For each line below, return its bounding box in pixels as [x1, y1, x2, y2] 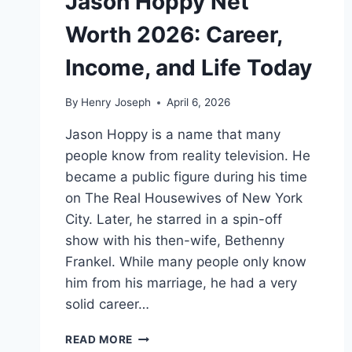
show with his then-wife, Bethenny [65, 233, 284, 249]
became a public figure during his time [65, 169, 307, 185]
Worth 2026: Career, [65, 20, 282, 48]
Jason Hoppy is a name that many [65, 126, 280, 143]
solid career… [65, 296, 149, 313]
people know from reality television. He [65, 148, 310, 164]
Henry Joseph [81, 96, 152, 109]
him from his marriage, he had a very [65, 275, 297, 291]
